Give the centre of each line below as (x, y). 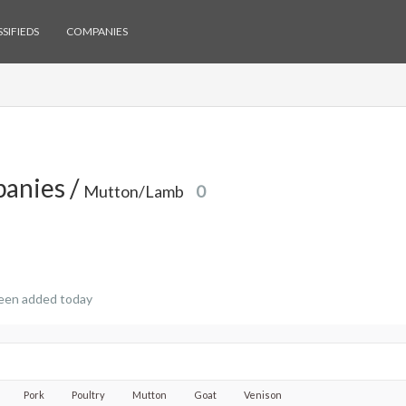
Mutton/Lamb (135, 191)
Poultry (88, 395)
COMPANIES (97, 31)
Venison (263, 395)
